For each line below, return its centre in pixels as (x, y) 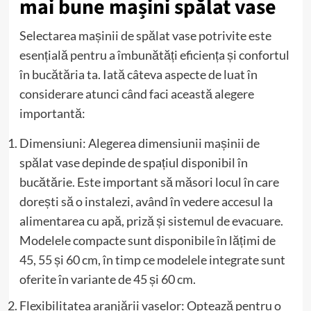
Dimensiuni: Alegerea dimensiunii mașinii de (139, 143)
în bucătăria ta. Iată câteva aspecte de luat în (138, 74)
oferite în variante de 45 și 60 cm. (107, 279)
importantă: (52, 113)
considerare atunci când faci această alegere (136, 93)
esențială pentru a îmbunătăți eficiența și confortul (154, 54)
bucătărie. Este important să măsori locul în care (149, 182)
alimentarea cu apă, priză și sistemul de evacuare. (151, 220)
